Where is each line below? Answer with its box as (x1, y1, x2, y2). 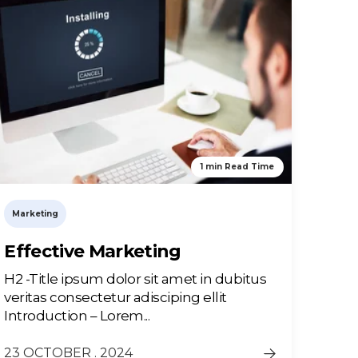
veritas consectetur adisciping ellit (4, 289, 227, 306)
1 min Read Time (200, 161, 274, 173)
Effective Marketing (4, 241, 181, 263)
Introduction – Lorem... (4, 308, 150, 324)
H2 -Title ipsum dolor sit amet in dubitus (4, 271, 267, 288)
